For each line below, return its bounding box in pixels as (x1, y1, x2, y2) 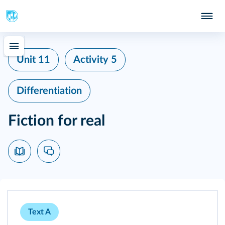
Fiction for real (8, 114, 105, 129)
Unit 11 (17, 55, 50, 65)
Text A (28, 208, 51, 216)
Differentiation (17, 86, 82, 96)
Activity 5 (73, 55, 117, 65)
